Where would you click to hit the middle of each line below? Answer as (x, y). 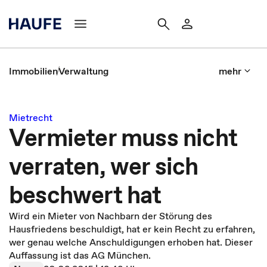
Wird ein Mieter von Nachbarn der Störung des (111, 216)
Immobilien (33, 71)
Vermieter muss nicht (123, 138)
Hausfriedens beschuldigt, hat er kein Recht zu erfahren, (132, 229)
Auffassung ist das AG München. (80, 255)
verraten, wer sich (104, 166)
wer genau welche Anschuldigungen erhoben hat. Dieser (131, 242)
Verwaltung (83, 71)
